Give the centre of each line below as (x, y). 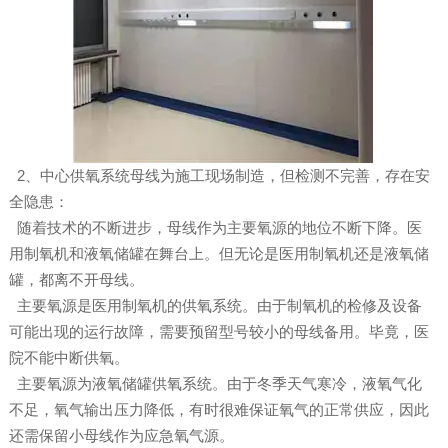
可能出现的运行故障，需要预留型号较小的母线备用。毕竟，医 (218, 332)
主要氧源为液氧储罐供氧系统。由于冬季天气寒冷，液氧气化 (215, 384)
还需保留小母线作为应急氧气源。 (121, 436)
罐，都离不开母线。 (76, 280)
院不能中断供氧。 (68, 358)
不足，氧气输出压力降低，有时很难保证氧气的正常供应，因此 (218, 410)
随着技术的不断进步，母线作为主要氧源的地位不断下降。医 (215, 228)
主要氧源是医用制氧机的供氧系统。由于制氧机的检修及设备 (215, 306)
